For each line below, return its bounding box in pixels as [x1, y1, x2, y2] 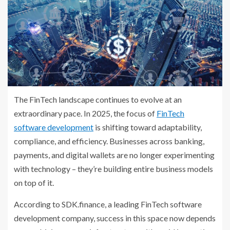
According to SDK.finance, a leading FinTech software [14, 199, 202, 209]
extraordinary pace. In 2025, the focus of [14, 108, 157, 119]
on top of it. [14, 178, 54, 188]
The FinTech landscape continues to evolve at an [14, 94, 182, 105]
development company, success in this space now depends [14, 213, 216, 223]
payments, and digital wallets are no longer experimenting [14, 150, 215, 160]
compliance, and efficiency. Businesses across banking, [14, 136, 204, 146]
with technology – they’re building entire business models [14, 164, 213, 174]
